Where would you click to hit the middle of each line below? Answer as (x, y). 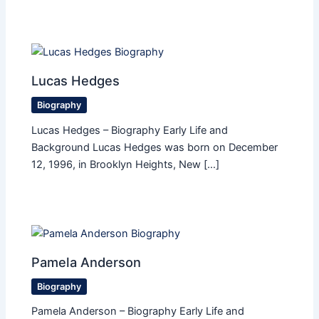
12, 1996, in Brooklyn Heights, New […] (126, 164)
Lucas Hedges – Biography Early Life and (130, 130)
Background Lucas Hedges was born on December (155, 147)
